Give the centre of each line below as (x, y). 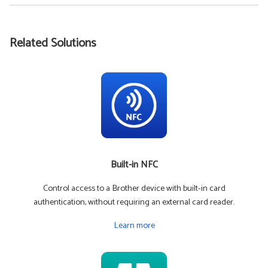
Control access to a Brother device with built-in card (134, 188)
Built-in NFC (134, 165)
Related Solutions (53, 43)
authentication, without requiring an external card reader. (134, 202)
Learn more (134, 225)
